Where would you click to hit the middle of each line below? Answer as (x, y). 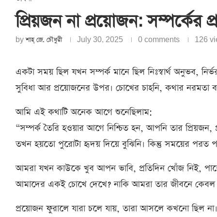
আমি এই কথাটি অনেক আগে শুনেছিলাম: (84, 112)
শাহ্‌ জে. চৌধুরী (44, 40)
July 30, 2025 (100, 40)
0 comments (159, 40)
